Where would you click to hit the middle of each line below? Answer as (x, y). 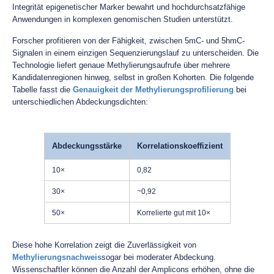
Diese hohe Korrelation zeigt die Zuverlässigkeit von (104, 245)
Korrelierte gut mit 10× (173, 213)
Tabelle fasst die (43, 90)
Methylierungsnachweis (57, 257)
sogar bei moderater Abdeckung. (159, 257)
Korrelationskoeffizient (180, 146)
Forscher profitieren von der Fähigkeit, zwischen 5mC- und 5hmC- (128, 41)
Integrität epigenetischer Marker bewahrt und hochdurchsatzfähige (129, 7)
